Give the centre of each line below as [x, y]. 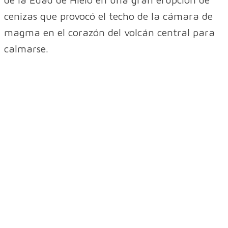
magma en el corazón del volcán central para [109, 32]
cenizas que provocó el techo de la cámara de [108, 16]
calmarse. [26, 48]
